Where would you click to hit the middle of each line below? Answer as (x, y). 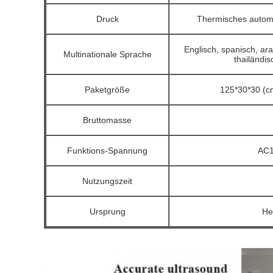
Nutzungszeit (107, 181)
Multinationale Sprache (107, 55)
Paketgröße (107, 90)
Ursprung (107, 212)
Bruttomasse (107, 120)
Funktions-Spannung (107, 151)
